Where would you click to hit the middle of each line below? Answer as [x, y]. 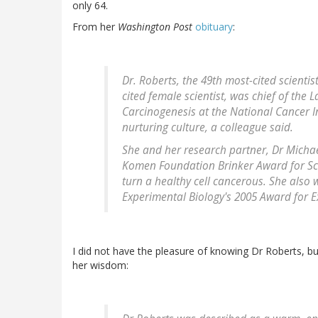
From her [95, 27]
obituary [214, 27]
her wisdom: [100, 265]
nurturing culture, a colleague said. [208, 128]
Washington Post [155, 27]
